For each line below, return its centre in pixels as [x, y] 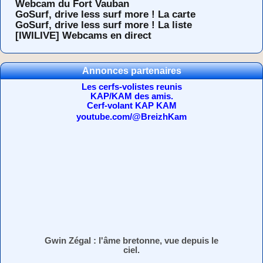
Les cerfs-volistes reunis [131, 86]
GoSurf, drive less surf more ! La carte [105, 14]
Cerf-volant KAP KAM [131, 105]
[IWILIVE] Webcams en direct [83, 35]
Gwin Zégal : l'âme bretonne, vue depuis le [131, 240]
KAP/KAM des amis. [131, 96]
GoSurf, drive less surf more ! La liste [104, 24]
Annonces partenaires [131, 70]
